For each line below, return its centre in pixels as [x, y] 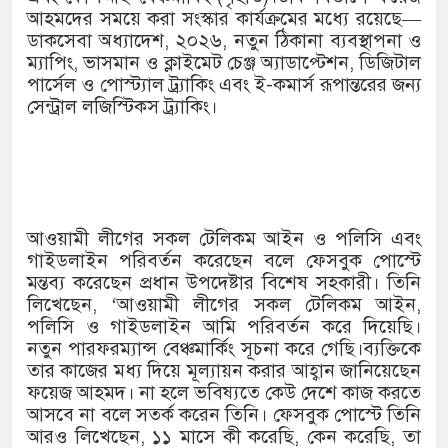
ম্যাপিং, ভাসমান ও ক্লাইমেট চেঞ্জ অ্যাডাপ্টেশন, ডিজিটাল [224, 63]
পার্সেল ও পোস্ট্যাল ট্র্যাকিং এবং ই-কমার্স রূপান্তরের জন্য [224, 85]
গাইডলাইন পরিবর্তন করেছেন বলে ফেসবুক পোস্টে [224, 261]
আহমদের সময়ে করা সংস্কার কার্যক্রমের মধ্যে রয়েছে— [224, 19]
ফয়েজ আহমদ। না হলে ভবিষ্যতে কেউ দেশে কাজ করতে [224, 393]
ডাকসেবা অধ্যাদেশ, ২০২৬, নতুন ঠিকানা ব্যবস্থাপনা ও [224, 41]
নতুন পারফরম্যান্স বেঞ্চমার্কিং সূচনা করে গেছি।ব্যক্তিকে [224, 349]
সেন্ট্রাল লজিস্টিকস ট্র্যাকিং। [122, 107]
